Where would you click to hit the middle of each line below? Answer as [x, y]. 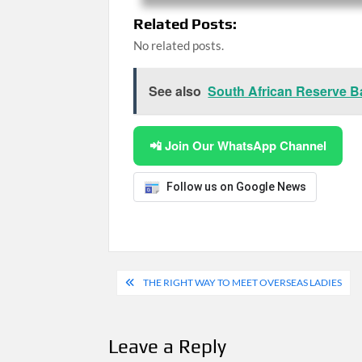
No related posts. [179, 45]
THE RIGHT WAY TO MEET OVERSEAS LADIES [243, 282]
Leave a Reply [168, 346]
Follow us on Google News [237, 187]
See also [175, 91]
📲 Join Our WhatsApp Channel [238, 145]
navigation [165, 310]
